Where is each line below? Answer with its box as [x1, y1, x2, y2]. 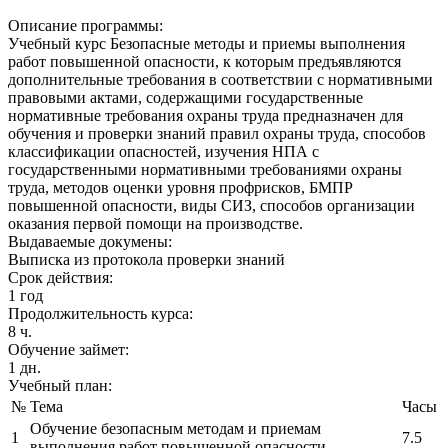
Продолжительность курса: [8, 304, 193, 322]
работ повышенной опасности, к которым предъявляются [8, 52, 401, 70]
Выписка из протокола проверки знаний [8, 250, 285, 268]
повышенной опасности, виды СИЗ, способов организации [8, 196, 415, 214]
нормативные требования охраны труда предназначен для [8, 106, 403, 124]
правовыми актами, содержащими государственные [8, 88, 363, 106]
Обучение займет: [8, 340, 129, 358]
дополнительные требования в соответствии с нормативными [8, 70, 433, 88]
